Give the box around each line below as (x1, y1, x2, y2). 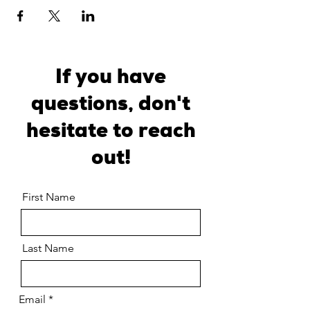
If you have (55, 64, 166, 89)
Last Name (22, 241, 74, 255)
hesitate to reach (26, 118, 196, 143)
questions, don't (31, 91, 190, 116)
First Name (22, 190, 75, 203)
